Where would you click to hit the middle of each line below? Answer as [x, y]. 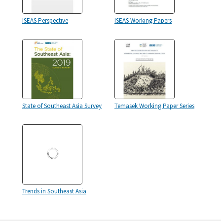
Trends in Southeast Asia [54, 191]
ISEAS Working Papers [143, 20]
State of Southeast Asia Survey [62, 106]
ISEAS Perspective [45, 20]
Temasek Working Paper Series [154, 106]
